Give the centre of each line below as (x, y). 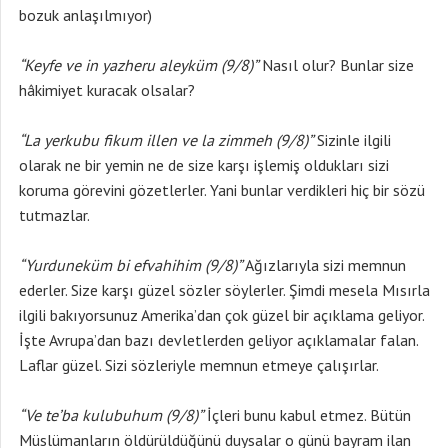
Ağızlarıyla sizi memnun (324, 265)
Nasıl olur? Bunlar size (336, 65)
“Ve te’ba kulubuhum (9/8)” (111, 415)
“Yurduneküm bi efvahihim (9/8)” (130, 265)
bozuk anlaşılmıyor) (85, 15)
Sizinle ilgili (352, 140)
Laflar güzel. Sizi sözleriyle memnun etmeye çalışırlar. (199, 365)
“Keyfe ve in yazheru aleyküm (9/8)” (138, 65)
